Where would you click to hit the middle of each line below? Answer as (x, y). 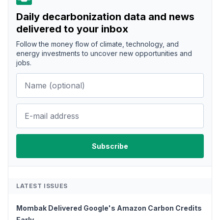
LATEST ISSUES (42, 186)
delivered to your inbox (72, 29)
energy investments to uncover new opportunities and (104, 54)
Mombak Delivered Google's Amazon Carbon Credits (109, 208)
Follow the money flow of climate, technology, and (97, 44)
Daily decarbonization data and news (105, 17)
